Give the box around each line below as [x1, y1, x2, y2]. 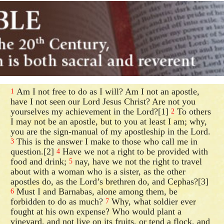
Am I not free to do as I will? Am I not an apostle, [14, 86, 200, 96]
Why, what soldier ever [109, 196, 196, 206]
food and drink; [10, 156, 69, 166]
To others [174, 106, 211, 116]
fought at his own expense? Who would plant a [10, 206, 182, 216]
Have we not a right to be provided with [60, 146, 208, 156]
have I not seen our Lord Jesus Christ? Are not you [10, 96, 196, 106]
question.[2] [10, 146, 57, 156]
